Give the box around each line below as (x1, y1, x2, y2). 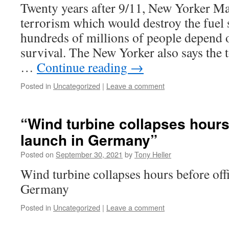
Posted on (20, 149, 54, 159)
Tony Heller (134, 149, 171, 159)
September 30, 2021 (56, 149, 123, 159)
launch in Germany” (20, 129, 157, 150)
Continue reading (37, 58, 130, 76)
